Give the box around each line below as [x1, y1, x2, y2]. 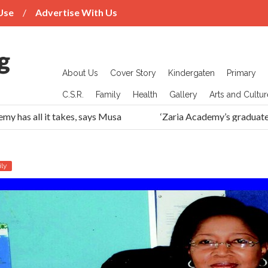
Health [133, 90, 157, 99]
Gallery [169, 90, 197, 99]
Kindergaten [168, 68, 215, 78]
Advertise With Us [35, 7, 117, 18]
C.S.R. [62, 90, 84, 99]
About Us [62, 68, 98, 78]
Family [96, 90, 121, 99]
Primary [227, 68, 256, 78]
